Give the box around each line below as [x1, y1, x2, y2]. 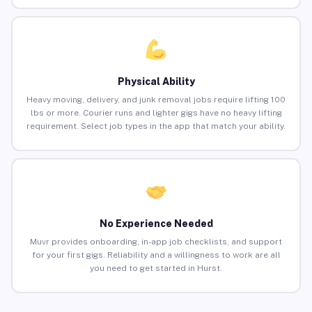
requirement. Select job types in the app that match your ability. [26, 121, 286, 132]
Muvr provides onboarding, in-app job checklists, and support [30, 237, 282, 247]
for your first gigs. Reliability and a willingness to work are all [31, 250, 281, 260]
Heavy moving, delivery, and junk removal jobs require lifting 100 [26, 95, 286, 105]
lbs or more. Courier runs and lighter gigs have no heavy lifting [30, 108, 282, 118]
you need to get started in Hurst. [90, 263, 222, 274]
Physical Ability [117, 76, 195, 88]
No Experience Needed [99, 218, 213, 230]
